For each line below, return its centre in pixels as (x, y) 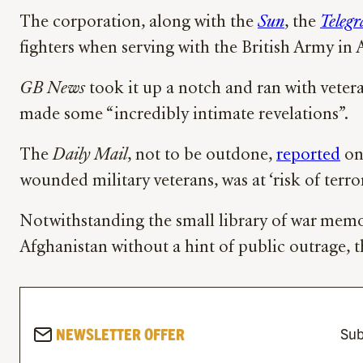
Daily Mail (88, 156)
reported (308, 156)
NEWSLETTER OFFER (119, 333)
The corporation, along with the (139, 23)
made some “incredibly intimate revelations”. (188, 115)
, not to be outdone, (202, 156)
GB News (52, 90)
